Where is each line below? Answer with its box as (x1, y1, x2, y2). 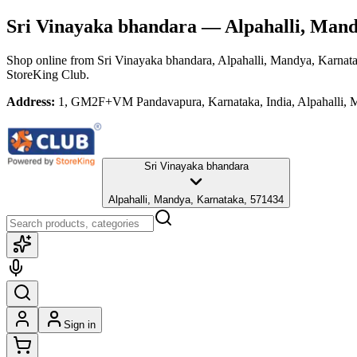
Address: (6, 94, 55, 108)
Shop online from (6, 53, 97, 67)
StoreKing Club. (6, 67, 89, 81)
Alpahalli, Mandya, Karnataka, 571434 (108, 193, 284, 206)
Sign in (64, 318, 96, 331)
